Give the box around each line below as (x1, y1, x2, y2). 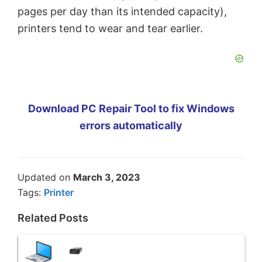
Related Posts (18, 212, 88, 225)
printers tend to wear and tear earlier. (18, 22, 203, 35)
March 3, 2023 (73, 171, 140, 184)
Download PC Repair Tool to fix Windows (27, 102, 235, 115)
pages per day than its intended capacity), (18, 5, 227, 18)
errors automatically (80, 119, 182, 132)
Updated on (18, 171, 73, 184)
